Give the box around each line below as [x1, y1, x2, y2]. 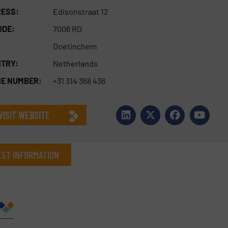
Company [22, 191, 56, 201]
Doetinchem [52, 41, 97, 51]
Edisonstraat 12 [52, 6, 108, 16]
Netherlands [52, 58, 98, 68]
